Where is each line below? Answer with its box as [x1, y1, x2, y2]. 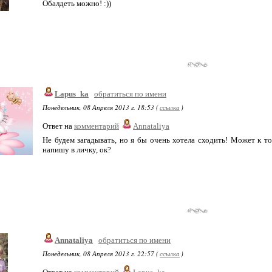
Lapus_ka [55, 89, 89, 98]
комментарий [74, 121, 119, 131]
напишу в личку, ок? [42, 145, 111, 154]
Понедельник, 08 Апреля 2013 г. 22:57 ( [42, 249, 158, 258]
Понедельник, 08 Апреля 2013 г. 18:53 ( [42, 103, 158, 112]
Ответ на [42, 121, 74, 131]
